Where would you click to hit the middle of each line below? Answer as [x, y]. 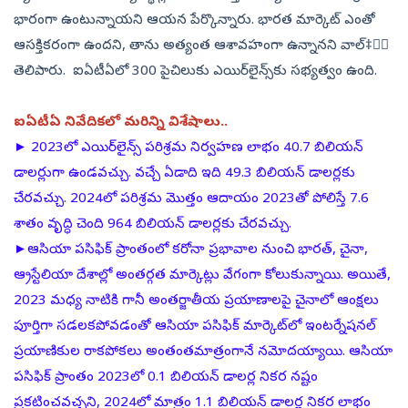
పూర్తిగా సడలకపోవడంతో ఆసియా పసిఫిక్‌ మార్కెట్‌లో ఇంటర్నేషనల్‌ [195, 327]
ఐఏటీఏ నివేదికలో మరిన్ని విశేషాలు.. [121, 123]
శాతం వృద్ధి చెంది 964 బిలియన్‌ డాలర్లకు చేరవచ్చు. [153, 225]
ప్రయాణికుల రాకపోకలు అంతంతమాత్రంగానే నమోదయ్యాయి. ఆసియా [203, 353]
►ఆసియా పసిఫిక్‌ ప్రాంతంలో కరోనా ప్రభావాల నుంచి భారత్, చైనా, [191, 251]
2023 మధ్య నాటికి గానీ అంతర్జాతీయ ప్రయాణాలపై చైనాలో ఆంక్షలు [196, 302]
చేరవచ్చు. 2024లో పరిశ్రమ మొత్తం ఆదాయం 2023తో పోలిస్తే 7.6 [191, 200]
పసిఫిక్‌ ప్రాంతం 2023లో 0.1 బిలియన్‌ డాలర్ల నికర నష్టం [166, 378]
